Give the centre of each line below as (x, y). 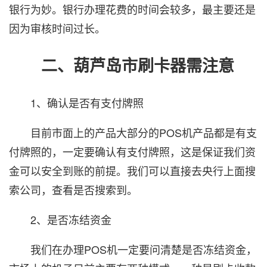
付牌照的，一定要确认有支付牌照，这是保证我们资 (132, 151)
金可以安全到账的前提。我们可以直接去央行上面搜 (132, 170)
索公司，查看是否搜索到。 (73, 189)
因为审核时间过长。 (57, 28)
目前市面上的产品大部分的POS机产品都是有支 (133, 132)
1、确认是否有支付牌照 (76, 102)
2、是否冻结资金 (60, 219)
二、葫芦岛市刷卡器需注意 (122, 65)
